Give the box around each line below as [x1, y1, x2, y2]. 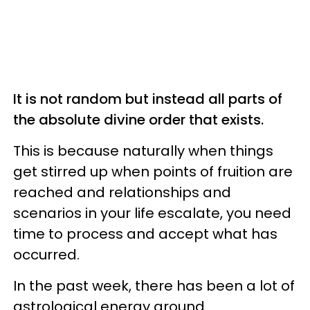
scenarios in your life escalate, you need [13, 203, 291, 223]
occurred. [13, 244, 83, 264]
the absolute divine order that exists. [13, 109, 267, 129]
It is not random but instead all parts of [13, 89, 282, 109]
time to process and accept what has [13, 224, 277, 244]
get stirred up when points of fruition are [13, 161, 293, 181]
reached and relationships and [13, 182, 231, 202]
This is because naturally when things [13, 140, 273, 161]
